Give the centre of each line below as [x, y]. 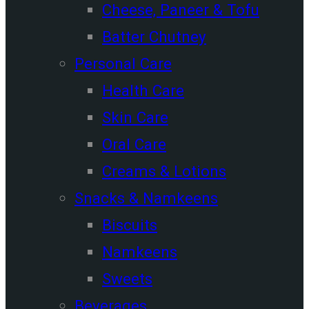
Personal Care [123, 63]
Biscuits [130, 225]
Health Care [143, 90]
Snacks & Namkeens [146, 198]
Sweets [127, 278]
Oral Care [134, 144]
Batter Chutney [154, 36]
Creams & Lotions [164, 171]
